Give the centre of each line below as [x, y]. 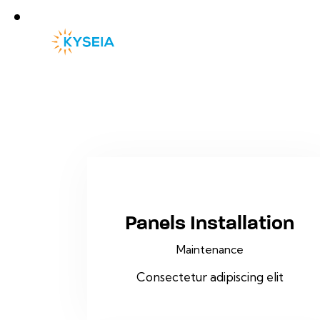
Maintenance [210, 249]
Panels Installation [210, 223]
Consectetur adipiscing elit [210, 277]
